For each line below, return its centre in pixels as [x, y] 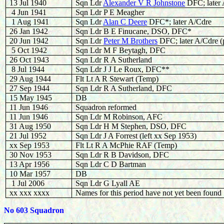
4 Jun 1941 [28, 12]
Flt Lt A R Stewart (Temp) [117, 79]
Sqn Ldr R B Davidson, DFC [122, 155]
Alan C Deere [125, 22]
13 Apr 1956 [30, 164]
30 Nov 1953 [31, 155]
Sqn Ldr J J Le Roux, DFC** [123, 69]
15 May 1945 [31, 98]
